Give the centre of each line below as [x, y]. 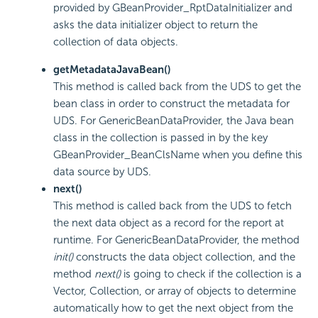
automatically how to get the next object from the [173, 308]
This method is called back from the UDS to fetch [172, 205]
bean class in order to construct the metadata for [171, 103]
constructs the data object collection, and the [184, 257]
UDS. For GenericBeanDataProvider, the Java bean [174, 120]
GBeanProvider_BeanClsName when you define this [178, 154]
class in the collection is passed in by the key [160, 137]
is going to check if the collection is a [211, 274]
